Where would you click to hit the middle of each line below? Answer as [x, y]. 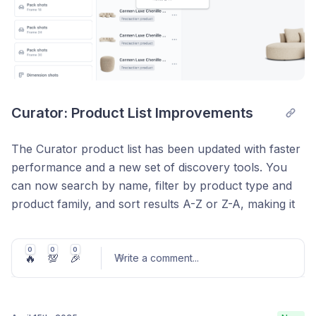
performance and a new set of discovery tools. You [149, 168]
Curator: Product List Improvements [132, 113]
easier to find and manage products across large [141, 223]
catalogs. [35, 241]
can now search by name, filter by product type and [152, 186]
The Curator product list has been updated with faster [156, 149]
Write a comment [153, 258]
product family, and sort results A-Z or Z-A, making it [153, 204]
